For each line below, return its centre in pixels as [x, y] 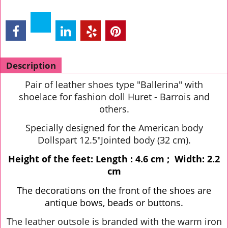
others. [114, 109]
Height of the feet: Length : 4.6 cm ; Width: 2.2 [114, 159]
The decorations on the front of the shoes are [114, 190]
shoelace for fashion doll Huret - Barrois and [114, 97]
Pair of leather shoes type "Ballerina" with [114, 84]
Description [31, 65]
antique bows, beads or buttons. [114, 202]
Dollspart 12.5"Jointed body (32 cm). [114, 140]
